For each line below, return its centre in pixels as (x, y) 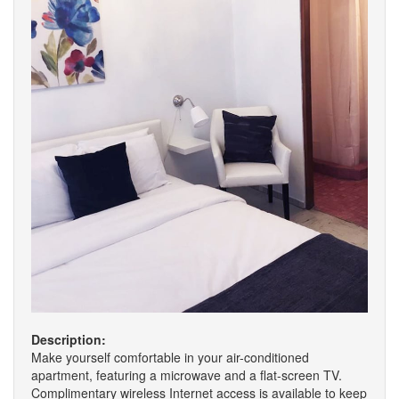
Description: (69, 339)
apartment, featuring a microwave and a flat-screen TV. (187, 375)
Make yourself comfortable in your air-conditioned (170, 357)
